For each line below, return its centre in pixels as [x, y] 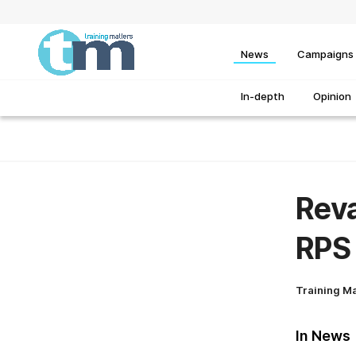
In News [323, 336]
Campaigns [325, 54]
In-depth [263, 97]
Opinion [332, 97]
